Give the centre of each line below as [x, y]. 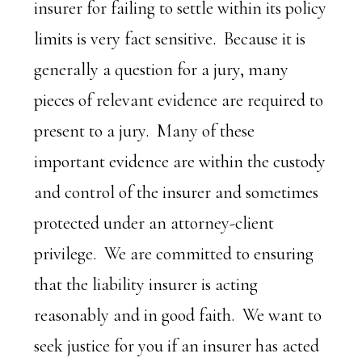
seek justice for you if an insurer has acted [177, 346]
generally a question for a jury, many [162, 69]
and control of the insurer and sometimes [177, 192]
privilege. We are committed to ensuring [174, 254]
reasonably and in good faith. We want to [178, 315]
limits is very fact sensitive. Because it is [170, 39]
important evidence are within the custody [180, 162]
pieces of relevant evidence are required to [179, 100]
